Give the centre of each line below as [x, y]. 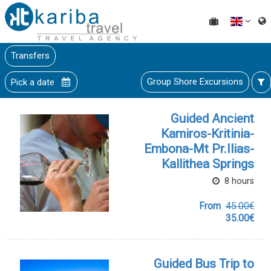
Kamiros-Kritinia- [207, 133]
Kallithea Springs [208, 164]
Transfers [30, 55]
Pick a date [34, 82]
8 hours [238, 181]
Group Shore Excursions [195, 81]
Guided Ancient [212, 118]
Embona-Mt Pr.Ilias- [199, 149]
